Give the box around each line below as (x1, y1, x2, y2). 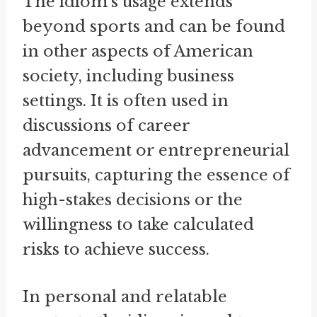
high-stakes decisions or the (23, 190, 243, 209)
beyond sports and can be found (23, 17, 285, 36)
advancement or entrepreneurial (23, 141, 289, 160)
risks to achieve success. (23, 240, 209, 259)
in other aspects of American (23, 42, 253, 61)
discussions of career (23, 116, 190, 135)
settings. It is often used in (23, 91, 229, 110)
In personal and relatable (23, 287, 227, 306)
